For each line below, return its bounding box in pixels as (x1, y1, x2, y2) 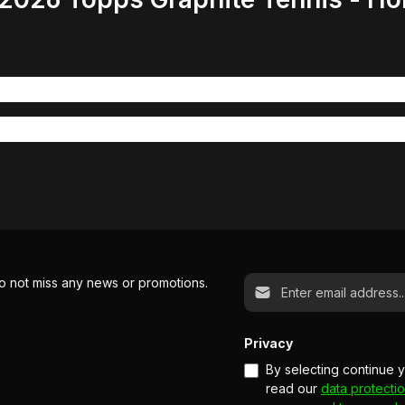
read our (266, 381, 322, 397)
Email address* (243, 274, 333, 290)
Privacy (244, 335, 294, 352)
